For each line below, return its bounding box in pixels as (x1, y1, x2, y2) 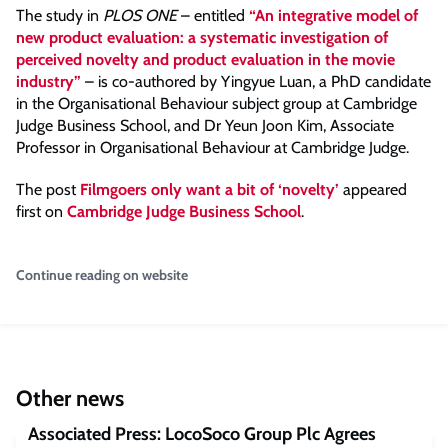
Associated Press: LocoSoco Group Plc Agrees (28, 422, 376, 445)
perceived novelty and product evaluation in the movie (16, 49, 395, 69)
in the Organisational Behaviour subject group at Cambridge (16, 93, 417, 113)
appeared (339, 179, 407, 199)
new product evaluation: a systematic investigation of (16, 27, 388, 47)
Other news (16, 384, 124, 412)
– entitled (177, 5, 249, 25)
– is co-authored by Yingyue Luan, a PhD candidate (81, 71, 431, 91)
